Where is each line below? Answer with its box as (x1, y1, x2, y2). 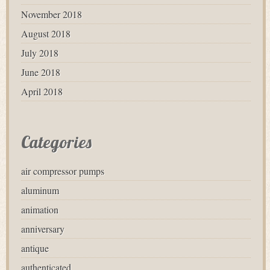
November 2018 (21, 8, 82, 20)
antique (21, 242, 49, 254)
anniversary (21, 222, 64, 235)
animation (21, 203, 58, 216)
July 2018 (21, 46, 58, 59)
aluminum (21, 184, 59, 196)
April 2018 (21, 85, 63, 98)
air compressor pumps (21, 165, 104, 177)
